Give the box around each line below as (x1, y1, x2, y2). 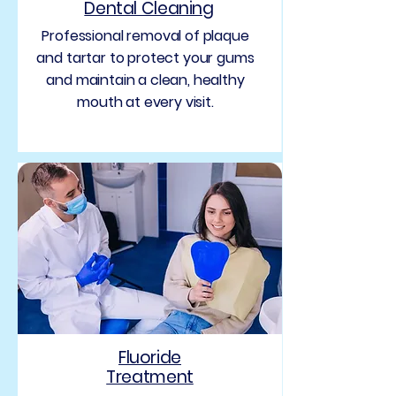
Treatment (106, 365, 194, 389)
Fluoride (118, 346, 181, 369)
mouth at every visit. (77, 92, 214, 112)
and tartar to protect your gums (36, 48, 255, 68)
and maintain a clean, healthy (46, 70, 245, 90)
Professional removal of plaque (42, 26, 249, 46)
